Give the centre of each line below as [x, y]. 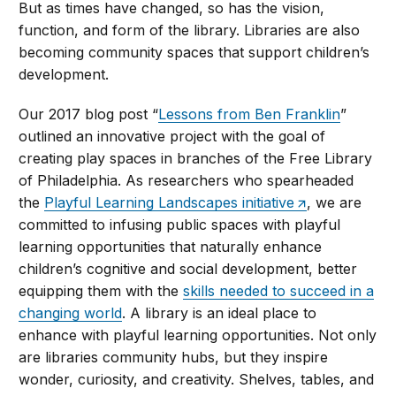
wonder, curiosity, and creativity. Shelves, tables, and [197, 380]
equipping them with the [101, 291]
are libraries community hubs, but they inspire [174, 358]
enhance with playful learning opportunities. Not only [198, 335]
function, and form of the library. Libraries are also [190, 30]
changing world [71, 313]
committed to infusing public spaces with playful [180, 225]
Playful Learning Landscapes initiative [170, 203]
